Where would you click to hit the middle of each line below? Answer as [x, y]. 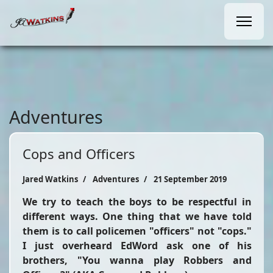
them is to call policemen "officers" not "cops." [137, 231]
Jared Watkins [50, 179]
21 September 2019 [190, 179]
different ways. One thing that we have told [137, 216]
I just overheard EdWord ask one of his [137, 246]
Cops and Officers [79, 154]
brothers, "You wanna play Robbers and [137, 260]
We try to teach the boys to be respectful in [137, 202]
